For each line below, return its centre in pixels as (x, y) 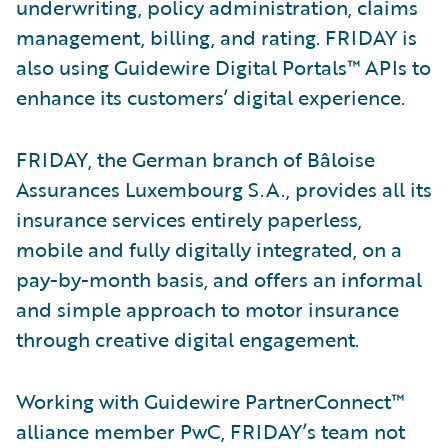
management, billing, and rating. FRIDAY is (216, 36)
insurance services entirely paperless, (189, 218)
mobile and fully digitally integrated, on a (209, 248)
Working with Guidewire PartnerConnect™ (210, 400)
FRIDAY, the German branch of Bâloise (195, 158)
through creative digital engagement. (187, 338)
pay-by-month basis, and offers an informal (219, 278)
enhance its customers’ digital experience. (210, 96)
